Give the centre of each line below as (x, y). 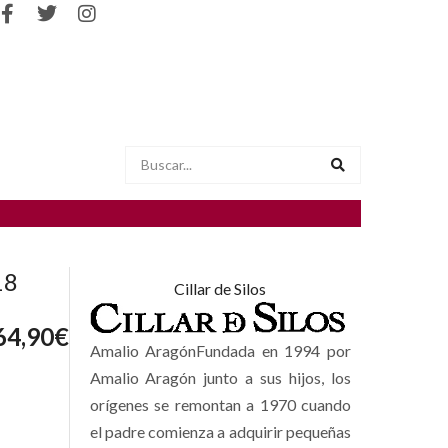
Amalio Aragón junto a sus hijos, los (220, 377)
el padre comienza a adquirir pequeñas (220, 431)
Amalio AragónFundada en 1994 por (220, 350)
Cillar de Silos (220, 288)
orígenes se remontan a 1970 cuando (220, 404)
